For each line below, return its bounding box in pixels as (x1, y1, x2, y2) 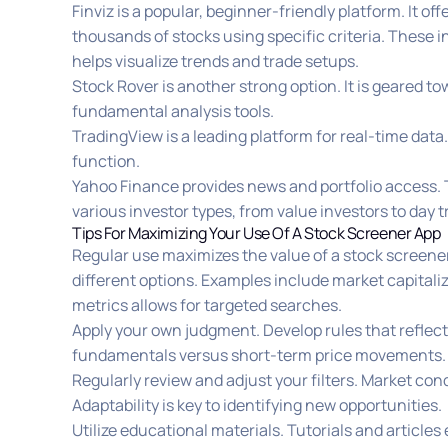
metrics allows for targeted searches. (72, 294, 342, 317)
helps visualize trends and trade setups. (72, 50, 359, 73)
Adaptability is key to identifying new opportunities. (72, 394, 442, 417)
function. (72, 150, 140, 173)
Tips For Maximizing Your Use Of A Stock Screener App (72, 222, 441, 245)
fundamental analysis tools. (72, 100, 274, 123)
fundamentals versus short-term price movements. (72, 344, 446, 367)
